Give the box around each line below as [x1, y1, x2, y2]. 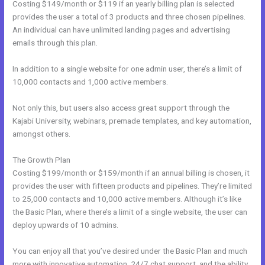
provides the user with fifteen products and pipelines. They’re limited [12, 181, 253, 191]
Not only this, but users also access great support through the [12, 103, 230, 113]
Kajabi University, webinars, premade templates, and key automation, [12, 116, 252, 126]
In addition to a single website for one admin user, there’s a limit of [12, 64, 243, 74]
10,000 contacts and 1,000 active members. [12, 77, 169, 87]
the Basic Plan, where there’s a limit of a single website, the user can [12, 207, 248, 217]
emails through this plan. [12, 38, 98, 48]
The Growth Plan [12, 155, 71, 165]
